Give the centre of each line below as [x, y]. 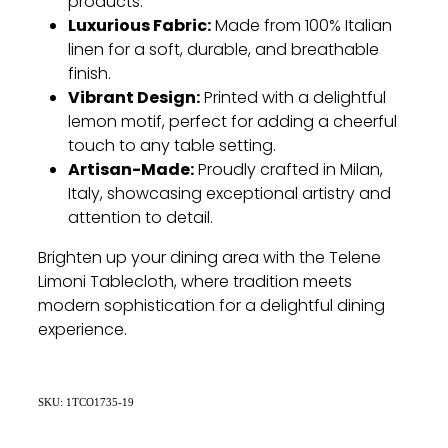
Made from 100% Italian [301, 26]
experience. [82, 330]
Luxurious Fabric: [139, 26]
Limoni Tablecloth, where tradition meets [195, 282]
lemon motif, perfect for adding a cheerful [232, 122]
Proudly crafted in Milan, [288, 170]
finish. [89, 74]
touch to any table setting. [172, 146]
